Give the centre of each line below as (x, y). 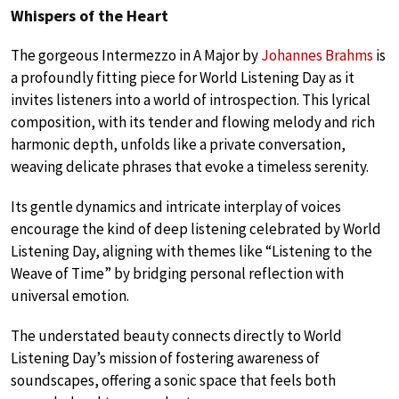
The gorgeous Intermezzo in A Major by (136, 56)
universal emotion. (70, 296)
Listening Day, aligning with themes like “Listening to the (191, 252)
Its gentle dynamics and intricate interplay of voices (176, 207)
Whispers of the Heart (90, 16)
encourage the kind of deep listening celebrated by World (196, 229)
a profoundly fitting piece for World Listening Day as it (183, 78)
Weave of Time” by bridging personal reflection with (177, 274)
